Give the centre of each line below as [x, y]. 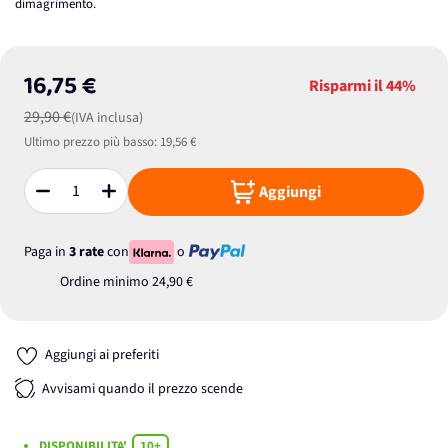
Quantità [49, 199]
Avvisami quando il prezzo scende [142, 389]
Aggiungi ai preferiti [102, 355]
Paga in [46, 251]
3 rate [86, 251]
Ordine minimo [106, 282]
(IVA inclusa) [107, 118]
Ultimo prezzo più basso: [90, 142]
